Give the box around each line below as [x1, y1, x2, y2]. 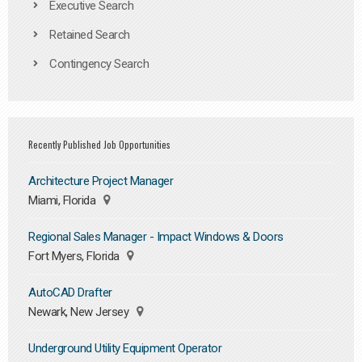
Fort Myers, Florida [28, 249, 122, 263]
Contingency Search [49, 57, 149, 72]
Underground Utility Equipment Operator [28, 341, 221, 356]
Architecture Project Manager [28, 174, 173, 188]
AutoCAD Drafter [28, 285, 112, 300]
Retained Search [49, 27, 130, 43]
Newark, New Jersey [28, 305, 132, 319]
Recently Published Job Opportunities [28, 138, 170, 152]
